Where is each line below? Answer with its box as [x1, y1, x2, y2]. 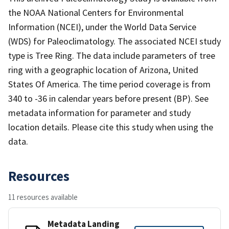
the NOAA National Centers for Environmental [8, 6, 184, 18]
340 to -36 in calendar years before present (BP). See [8, 92, 209, 104]
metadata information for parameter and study [8, 106, 191, 119]
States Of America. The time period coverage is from [8, 78, 211, 90]
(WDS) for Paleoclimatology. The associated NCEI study [8, 35, 221, 47]
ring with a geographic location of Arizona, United [8, 63, 198, 76]
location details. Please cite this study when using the [8, 121, 213, 133]
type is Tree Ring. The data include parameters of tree [8, 49, 215, 61]
